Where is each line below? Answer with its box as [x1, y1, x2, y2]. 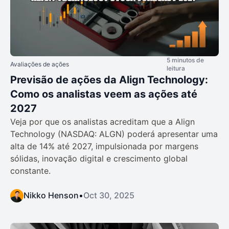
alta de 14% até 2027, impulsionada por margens [10, 141, 198, 151]
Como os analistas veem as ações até [10, 87, 197, 100]
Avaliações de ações [10, 60, 69, 68]
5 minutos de [167, 56, 204, 64]
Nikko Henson [24, 190, 79, 200]
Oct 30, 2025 [83, 190, 134, 200]
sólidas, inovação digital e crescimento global [10, 153, 188, 164]
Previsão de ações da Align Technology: [10, 73, 208, 86]
